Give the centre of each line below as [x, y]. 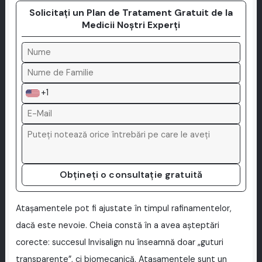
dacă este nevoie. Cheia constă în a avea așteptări [117, 226]
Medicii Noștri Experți [131, 25]
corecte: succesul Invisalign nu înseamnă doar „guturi [119, 243]
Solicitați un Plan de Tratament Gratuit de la [131, 13]
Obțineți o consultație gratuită [131, 174]
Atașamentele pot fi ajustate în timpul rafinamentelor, [123, 209]
